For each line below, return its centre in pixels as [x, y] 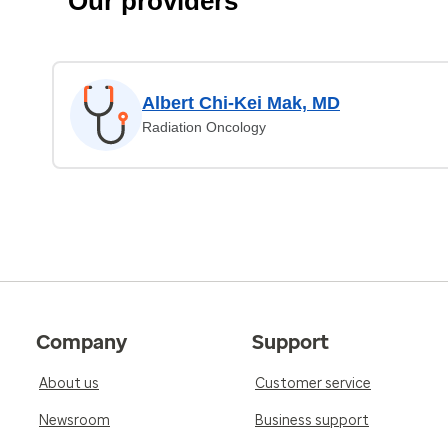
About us [69, 383]
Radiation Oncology [204, 127]
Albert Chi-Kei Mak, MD [241, 103]
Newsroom [74, 420]
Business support [312, 420]
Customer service [313, 383]
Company [81, 342]
